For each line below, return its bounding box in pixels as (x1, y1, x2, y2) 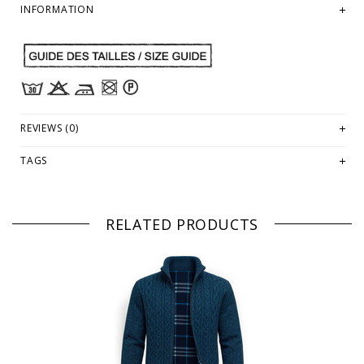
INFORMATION (20, 2, 94, 16)
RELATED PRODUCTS (106, 214, 258, 234)
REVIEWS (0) (20, 121, 79, 136)
